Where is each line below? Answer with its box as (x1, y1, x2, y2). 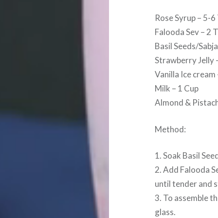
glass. (155, 207, 176, 217)
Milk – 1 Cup (155, 83, 199, 93)
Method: (155, 124, 186, 134)
